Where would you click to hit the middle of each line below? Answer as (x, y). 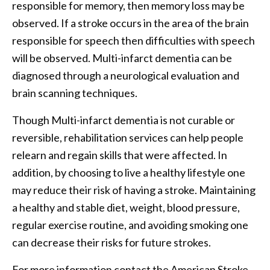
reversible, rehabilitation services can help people (128, 138)
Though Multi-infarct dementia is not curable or (124, 120)
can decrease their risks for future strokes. (111, 243)
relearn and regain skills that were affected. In (120, 155)
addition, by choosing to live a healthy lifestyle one (129, 173)
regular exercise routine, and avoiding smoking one (130, 225)
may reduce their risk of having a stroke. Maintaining (134, 190)
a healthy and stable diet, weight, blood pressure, (126, 208)
